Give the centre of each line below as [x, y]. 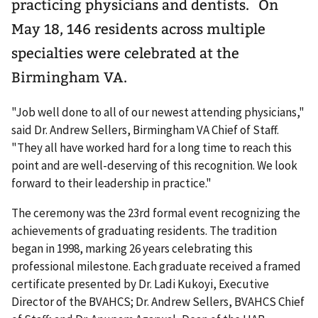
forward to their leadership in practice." [111, 183]
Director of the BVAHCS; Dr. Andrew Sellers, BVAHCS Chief [158, 301]
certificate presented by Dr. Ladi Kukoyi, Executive [140, 284]
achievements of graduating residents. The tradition [144, 230]
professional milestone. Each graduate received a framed [156, 266]
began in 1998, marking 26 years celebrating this [132, 248]
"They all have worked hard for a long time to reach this [152, 147]
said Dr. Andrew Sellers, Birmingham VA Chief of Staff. [145, 130]
